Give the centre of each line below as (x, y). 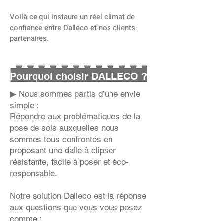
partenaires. (29, 38)
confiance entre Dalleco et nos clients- (74, 28)
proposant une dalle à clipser (63, 150)
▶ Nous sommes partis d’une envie (75, 94)
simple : (24, 105)
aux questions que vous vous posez (76, 207)
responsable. (34, 173)
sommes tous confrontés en (61, 139)
